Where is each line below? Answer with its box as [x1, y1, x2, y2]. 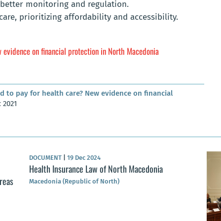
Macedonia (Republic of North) [29, 177, 119, 185]
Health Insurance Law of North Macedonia [29, 162, 163, 175]
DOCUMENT [29, 153, 63, 161]
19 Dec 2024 [66, 153, 101, 161]
